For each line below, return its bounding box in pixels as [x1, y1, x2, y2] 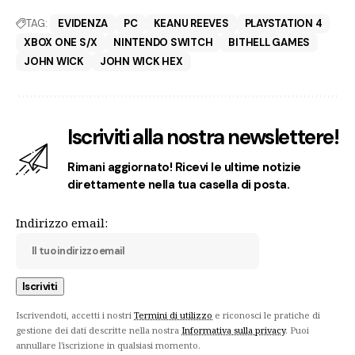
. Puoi [285, 324, 309, 337]
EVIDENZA [58, 17, 109, 31]
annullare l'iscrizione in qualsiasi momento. [16, 339, 200, 352]
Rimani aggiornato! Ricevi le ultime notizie [67, 159, 301, 176]
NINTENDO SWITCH [113, 36, 213, 50]
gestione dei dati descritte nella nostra [16, 324, 181, 337]
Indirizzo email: [16, 215, 108, 231]
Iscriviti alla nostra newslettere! [67, 124, 339, 151]
